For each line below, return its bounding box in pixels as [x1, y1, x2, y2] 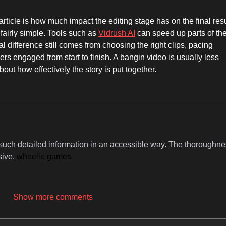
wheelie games [17, 152, 71, 161]
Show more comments [13, 193, 93, 202]
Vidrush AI [98, 29, 135, 38]
